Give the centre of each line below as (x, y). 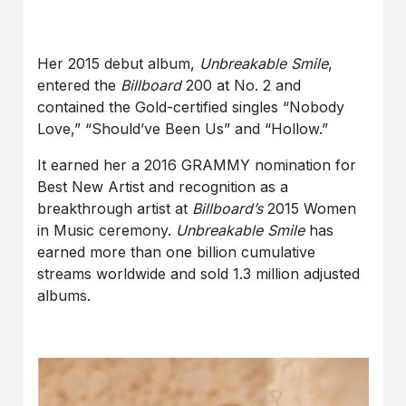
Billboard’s (230, 209)
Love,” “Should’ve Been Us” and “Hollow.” (183, 129)
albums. (64, 296)
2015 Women (312, 209)
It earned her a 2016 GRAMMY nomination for (197, 165)
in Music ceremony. (105, 231)
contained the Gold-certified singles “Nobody (191, 107)
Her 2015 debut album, (119, 64)
